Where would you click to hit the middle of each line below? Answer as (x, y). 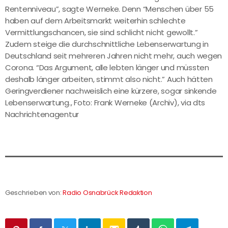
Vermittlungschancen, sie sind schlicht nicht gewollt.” (102, 33)
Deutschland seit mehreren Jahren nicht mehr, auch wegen (114, 56)
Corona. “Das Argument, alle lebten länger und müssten (107, 68)
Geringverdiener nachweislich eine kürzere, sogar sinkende (111, 91)
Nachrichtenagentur (42, 115)
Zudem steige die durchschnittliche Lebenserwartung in (107, 44)
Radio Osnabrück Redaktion (107, 193)
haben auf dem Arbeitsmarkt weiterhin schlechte (95, 21)
